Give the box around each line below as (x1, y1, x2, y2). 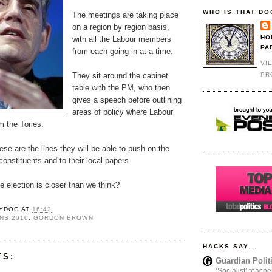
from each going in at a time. (72, 47, 173, 56)
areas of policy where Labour (72, 107, 173, 117)
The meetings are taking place (72, 10, 178, 20)
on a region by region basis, (72, 22, 169, 32)
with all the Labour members (72, 35, 171, 44)
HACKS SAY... (203, 242, 258, 250)
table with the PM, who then (72, 83, 170, 93)
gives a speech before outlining (72, 95, 182, 105)
